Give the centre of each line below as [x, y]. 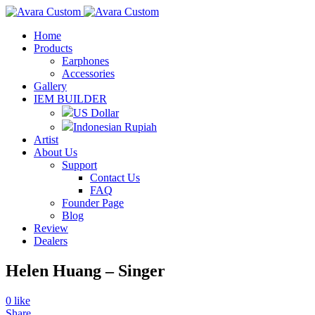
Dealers [51, 241]
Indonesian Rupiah [115, 127]
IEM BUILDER [70, 99]
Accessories [88, 73]
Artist [46, 140]
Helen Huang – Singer [85, 270]
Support [79, 165]
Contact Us [115, 178]
